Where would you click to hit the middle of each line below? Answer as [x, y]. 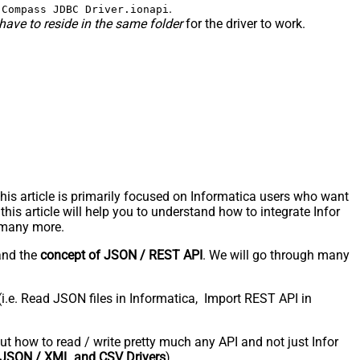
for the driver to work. [244, 24]
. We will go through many [276, 256]
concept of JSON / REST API [121, 256]
